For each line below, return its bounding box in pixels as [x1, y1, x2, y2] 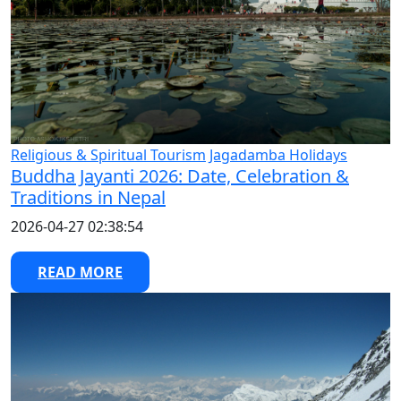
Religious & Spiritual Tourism [11, 145, 206, 166]
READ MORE [38, 262, 123, 283]
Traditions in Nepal [11, 185, 166, 210]
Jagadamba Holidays [209, 145, 347, 166]
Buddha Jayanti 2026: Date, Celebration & [11, 164, 349, 189]
